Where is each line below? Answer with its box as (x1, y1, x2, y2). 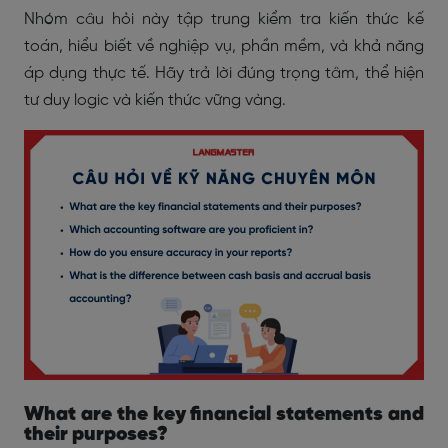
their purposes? (24, 424, 168, 445)
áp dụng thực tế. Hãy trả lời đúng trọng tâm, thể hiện (24, 65, 424, 82)
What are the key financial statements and (24, 404, 424, 425)
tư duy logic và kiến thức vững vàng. (24, 92, 286, 109)
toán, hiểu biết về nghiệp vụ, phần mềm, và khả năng (24, 38, 424, 55)
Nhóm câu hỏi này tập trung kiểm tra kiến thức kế (24, 11, 424, 28)
